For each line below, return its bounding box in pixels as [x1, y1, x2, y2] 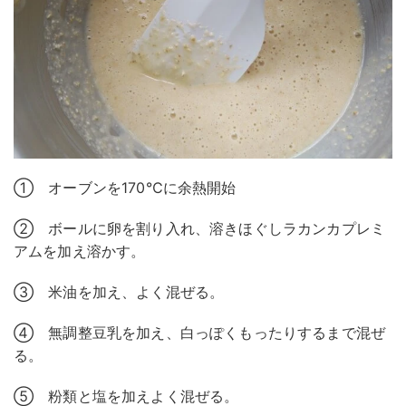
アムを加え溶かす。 [14, 241, 146, 260]
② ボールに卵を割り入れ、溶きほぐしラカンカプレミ [14, 218, 386, 237]
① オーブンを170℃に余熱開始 [14, 178, 237, 197]
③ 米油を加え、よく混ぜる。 [14, 282, 225, 301]
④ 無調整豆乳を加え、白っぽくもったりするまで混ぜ [14, 323, 385, 342]
